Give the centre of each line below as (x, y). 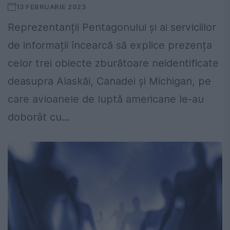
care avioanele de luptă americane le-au (106, 99)
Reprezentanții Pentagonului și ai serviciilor (112, 27)
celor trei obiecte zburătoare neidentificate (113, 63)
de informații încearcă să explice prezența (110, 45)
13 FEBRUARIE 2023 (51, 7)
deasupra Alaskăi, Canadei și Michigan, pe (109, 81)
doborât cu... (39, 117)
